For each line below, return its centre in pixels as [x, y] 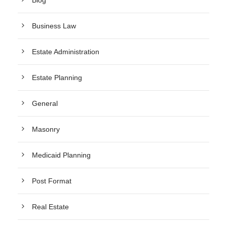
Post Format [52, 181]
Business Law [54, 26]
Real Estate [50, 207]
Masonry [46, 129]
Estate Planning [57, 78]
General [45, 103]
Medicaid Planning [61, 155]
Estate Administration [66, 52]
